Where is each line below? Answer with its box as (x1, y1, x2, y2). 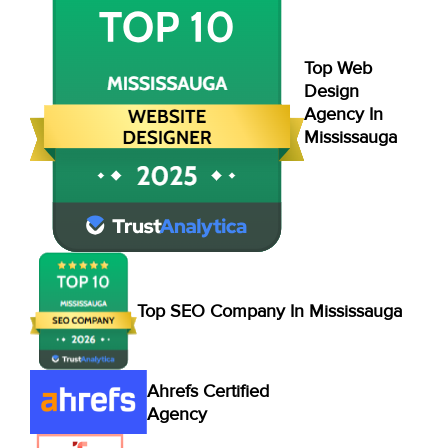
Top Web (304, 56, 372, 79)
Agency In (304, 102, 383, 125)
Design (304, 79, 359, 102)
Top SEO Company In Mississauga (137, 300, 402, 323)
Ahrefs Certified (147, 379, 269, 402)
